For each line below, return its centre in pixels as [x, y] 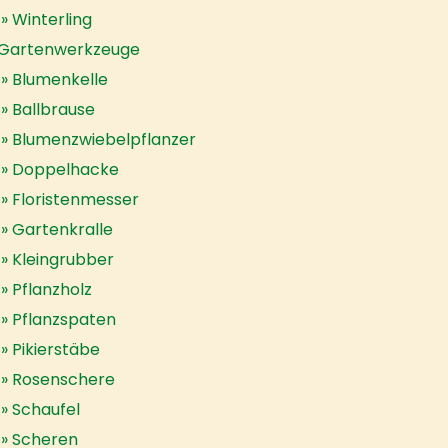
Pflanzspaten [64, 319]
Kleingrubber [63, 259]
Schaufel [46, 409]
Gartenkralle [62, 229]
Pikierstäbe [56, 349]
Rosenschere [63, 379]
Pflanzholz [52, 289]
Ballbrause [53, 109]
